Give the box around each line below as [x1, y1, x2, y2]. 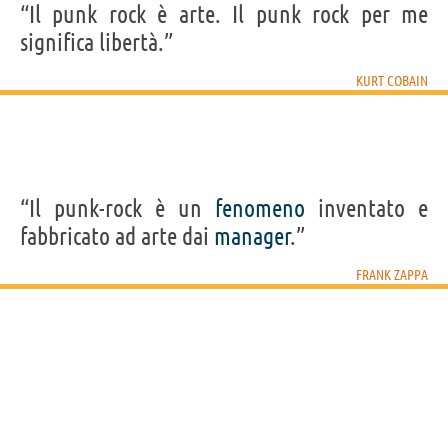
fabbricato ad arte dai [20, 222, 214, 250]
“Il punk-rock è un [20, 194, 215, 222]
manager [214, 222, 291, 250]
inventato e [305, 194, 428, 222]
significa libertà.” [20, 28, 173, 56]
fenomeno [215, 194, 305, 222]
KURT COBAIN [356, 72, 428, 89]
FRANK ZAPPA [356, 266, 428, 283]
